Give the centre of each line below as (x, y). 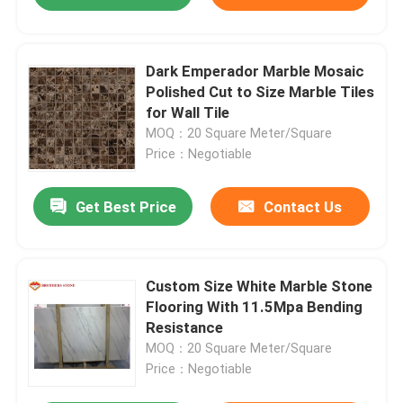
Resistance (185, 328)
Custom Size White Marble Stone (260, 287)
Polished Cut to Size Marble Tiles (260, 92)
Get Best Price (125, 207)
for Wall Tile (188, 113)
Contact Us (302, 207)
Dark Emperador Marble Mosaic (255, 72)
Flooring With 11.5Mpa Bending (255, 307)
